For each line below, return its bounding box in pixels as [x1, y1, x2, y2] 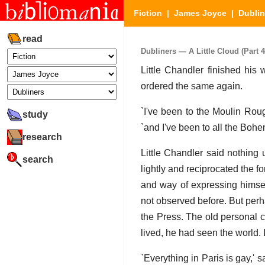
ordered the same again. [141, 81, 243, 92]
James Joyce [174, 8, 227, 18]
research [22, 131, 62, 142]
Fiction [134, 8, 162, 18]
